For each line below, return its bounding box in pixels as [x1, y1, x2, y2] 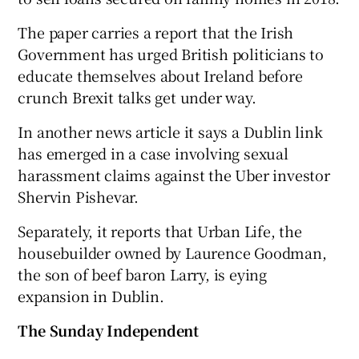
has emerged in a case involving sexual [18, 142, 288, 163]
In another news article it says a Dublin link [18, 120, 323, 142]
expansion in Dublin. [18, 284, 164, 306]
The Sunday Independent [18, 319, 200, 341]
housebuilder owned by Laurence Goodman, [18, 241, 327, 263]
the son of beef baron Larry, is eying [18, 263, 268, 284]
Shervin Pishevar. [18, 185, 139, 207]
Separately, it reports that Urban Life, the [18, 220, 302, 241]
